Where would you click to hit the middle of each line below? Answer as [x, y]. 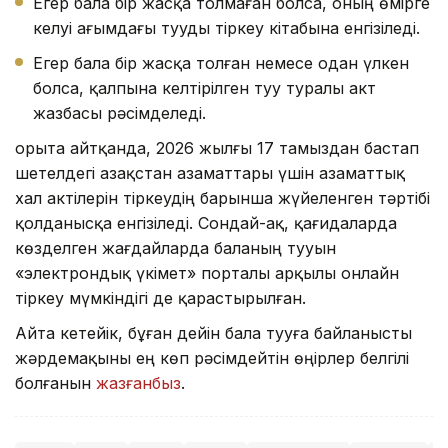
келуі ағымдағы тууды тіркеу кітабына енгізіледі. [226, 27]
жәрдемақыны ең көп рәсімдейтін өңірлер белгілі [212, 357]
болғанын [55, 382]
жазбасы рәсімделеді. [119, 112]
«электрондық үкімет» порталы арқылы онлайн [207, 272]
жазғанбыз [138, 382]
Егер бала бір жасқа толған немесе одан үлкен [221, 62]
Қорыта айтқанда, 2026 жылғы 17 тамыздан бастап [217, 147]
